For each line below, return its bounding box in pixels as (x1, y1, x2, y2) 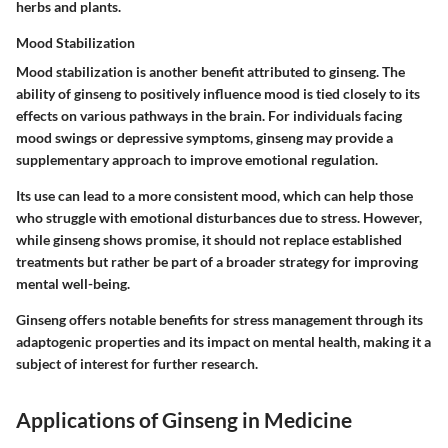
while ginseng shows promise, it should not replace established (16, 231, 402, 249)
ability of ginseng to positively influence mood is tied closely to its (16, 85, 420, 103)
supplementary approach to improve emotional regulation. (16, 151, 378, 169)
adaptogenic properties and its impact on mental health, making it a (16, 333, 431, 351)
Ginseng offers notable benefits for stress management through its (16, 311, 423, 329)
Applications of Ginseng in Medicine (16, 407, 352, 433)
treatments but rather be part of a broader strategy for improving (16, 253, 418, 271)
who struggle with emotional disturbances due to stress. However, (16, 209, 422, 227)
